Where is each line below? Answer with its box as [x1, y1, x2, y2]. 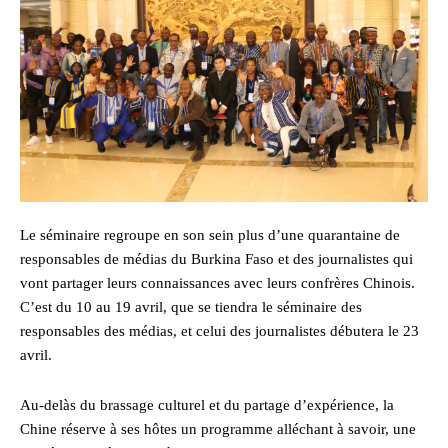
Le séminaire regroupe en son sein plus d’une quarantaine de [20, 227, 400, 244]
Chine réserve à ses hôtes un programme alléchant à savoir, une [20, 421, 416, 438]
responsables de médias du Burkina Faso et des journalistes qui [20, 251, 413, 268]
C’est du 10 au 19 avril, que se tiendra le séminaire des [20, 299, 362, 316]
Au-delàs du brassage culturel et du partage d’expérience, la [20, 397, 394, 414]
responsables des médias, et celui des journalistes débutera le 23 [20, 323, 419, 340]
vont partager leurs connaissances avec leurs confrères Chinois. [20, 275, 415, 292]
